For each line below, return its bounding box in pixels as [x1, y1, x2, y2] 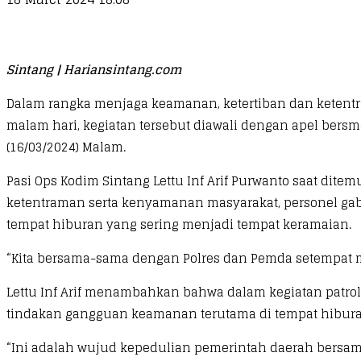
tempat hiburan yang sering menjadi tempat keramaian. [6, 213, 351, 235]
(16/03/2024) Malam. [6, 135, 126, 158]
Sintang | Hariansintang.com [6, 58, 181, 81]
